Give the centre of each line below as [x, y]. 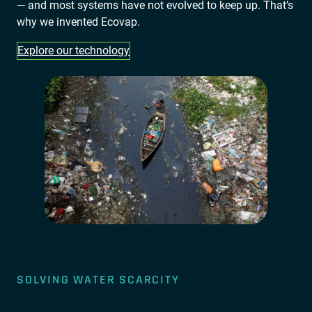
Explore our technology [73, 50]
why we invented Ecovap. [78, 22]
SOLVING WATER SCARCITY [98, 280]
